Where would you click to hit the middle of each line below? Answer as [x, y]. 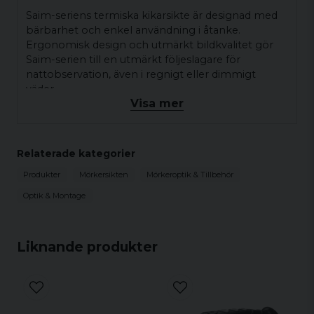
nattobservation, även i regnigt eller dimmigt [141, 74]
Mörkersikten [103, 174]
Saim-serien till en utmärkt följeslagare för [133, 59]
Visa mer [157, 103]
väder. [41, 89]
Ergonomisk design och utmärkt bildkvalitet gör [150, 45]
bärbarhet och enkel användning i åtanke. [133, 30]
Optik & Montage [55, 195]
